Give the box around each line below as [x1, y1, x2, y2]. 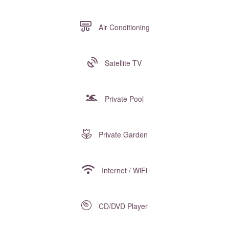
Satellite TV [103, 58, 142, 68]
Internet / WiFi [100, 165, 147, 176]
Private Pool [102, 94, 144, 104]
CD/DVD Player [97, 201, 148, 212]
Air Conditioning [96, 22, 150, 33]
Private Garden [97, 129, 148, 140]
